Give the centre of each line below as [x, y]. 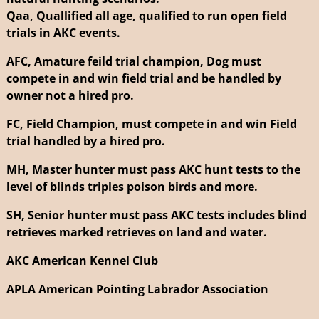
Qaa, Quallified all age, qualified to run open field [146, 15]
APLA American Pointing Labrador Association [137, 289]
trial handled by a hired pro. [85, 141]
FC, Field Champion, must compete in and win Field [151, 124]
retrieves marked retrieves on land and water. [136, 232]
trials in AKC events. [63, 32]
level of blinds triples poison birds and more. [132, 186]
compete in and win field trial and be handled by [143, 78]
